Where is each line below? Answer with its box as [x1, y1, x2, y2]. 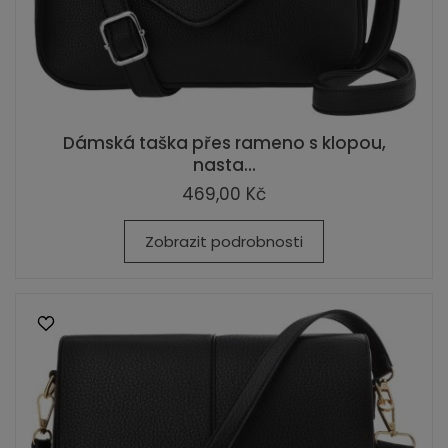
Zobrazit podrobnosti [145, 231, 303, 252]
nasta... [192, 153, 256, 177]
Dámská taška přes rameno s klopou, [62, 131, 386, 155]
